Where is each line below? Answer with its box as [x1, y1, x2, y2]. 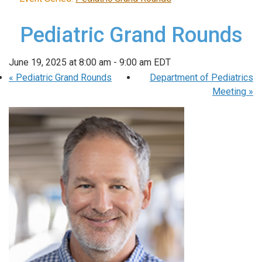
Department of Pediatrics [150, 71, 253, 83]
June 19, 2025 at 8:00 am [9, 56, 111, 68]
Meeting [212, 85, 249, 97]
